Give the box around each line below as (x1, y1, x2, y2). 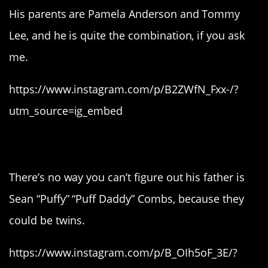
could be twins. (9, 213, 86, 228)
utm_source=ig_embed (9, 103, 123, 118)
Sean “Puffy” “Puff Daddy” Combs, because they (9, 191, 245, 206)
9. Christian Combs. (9, 128, 211, 160)
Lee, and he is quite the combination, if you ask (9, 28, 245, 42)
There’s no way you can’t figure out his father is (9, 170, 245, 185)
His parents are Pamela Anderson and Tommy (9, 6, 240, 21)
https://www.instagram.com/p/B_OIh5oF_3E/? (9, 245, 238, 260)
